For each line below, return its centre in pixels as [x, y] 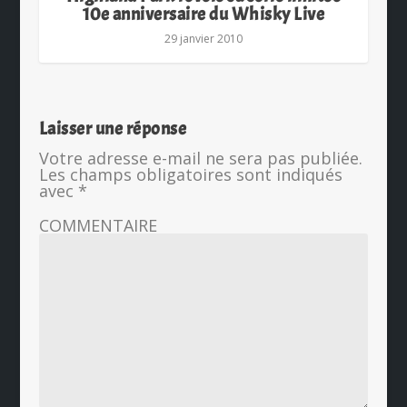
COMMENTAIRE [98, 226]
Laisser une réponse [113, 129]
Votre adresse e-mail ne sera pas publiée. [200, 159]
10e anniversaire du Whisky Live [203, 15]
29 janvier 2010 [203, 39]
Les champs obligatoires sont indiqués [190, 175]
